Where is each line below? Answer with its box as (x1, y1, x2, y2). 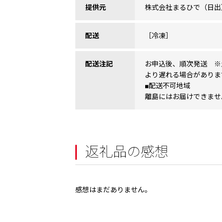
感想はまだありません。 (75, 186, 152, 194)
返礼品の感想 (85, 144, 168, 161)
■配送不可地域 (145, 82, 190, 90)
